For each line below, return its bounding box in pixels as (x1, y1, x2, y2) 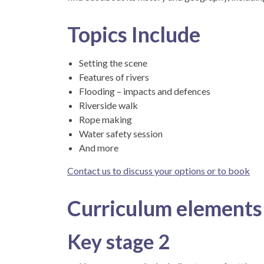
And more (79, 141, 118, 153)
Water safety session (79, 127, 163, 139)
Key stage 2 (67, 229, 170, 253)
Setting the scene (79, 57, 147, 68)
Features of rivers (79, 71, 149, 82)
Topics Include (67, 21, 200, 47)
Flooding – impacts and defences (79, 85, 210, 97)
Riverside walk (79, 99, 138, 111)
